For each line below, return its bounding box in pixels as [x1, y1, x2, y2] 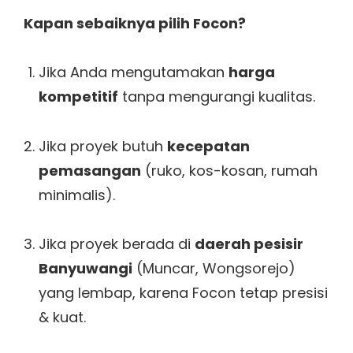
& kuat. [38, 307, 86, 328]
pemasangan [38, 160, 141, 180]
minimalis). [38, 184, 115, 205]
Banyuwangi [38, 258, 132, 279]
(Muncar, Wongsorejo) [132, 258, 295, 279]
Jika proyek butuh [38, 136, 167, 156]
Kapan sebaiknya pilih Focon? [24, 13, 246, 33]
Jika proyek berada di [38, 234, 195, 255]
